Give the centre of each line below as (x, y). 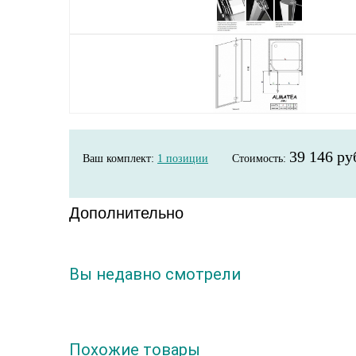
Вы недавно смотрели (155, 274)
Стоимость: (261, 159)
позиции (186, 159)
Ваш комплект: (120, 159)
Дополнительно (126, 213)
